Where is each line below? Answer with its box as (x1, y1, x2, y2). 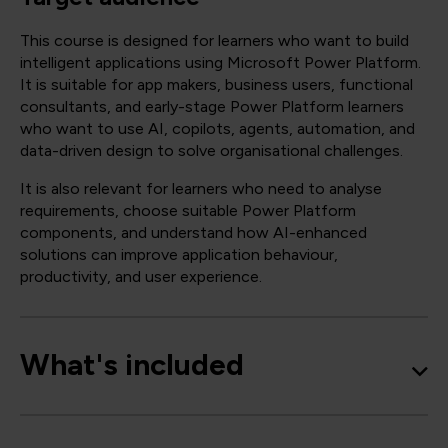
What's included (20, 346, 244, 384)
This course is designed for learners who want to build (20, 31, 409, 51)
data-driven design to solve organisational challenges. (20, 141, 403, 161)
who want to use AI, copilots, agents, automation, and (20, 119, 415, 139)
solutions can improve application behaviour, (20, 245, 338, 265)
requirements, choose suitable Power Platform (20, 201, 356, 221)
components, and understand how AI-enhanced (20, 223, 367, 243)
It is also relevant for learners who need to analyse (20, 179, 382, 199)
